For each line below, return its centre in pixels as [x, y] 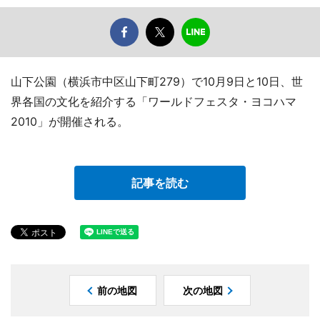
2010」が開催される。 [70, 122]
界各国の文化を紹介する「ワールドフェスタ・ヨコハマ [154, 102]
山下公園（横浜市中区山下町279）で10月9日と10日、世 [157, 82]
